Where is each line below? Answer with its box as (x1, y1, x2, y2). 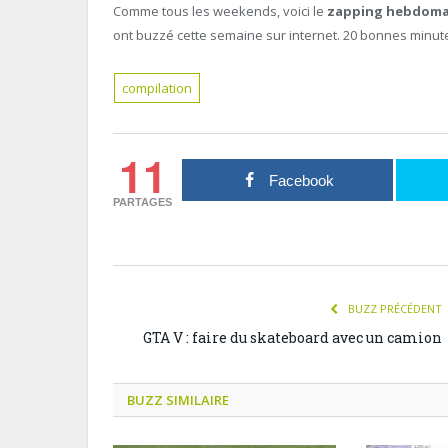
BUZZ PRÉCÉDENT (345, 301, 442, 317)
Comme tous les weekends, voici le (113, 2, 327, 20)
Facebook (268, 172, 334, 190)
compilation (122, 79, 193, 98)
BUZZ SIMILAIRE (127, 391, 229, 410)
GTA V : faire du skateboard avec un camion (143, 328, 442, 348)
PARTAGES (113, 196, 173, 209)
